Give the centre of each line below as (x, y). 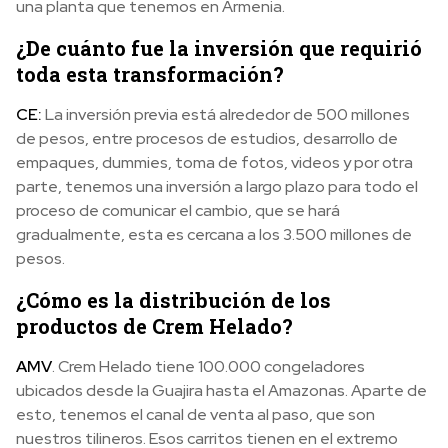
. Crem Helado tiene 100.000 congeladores (208, 366)
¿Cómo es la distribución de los (173, 299)
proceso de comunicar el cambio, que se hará (178, 210)
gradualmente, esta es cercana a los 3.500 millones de (214, 234)
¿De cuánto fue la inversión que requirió (219, 47)
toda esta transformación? (150, 73)
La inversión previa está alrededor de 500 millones (226, 114)
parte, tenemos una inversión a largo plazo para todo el (217, 186)
